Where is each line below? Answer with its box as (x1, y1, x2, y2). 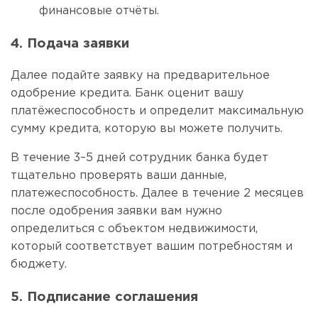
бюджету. (11, 259, 70, 270)
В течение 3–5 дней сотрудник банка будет (11, 153, 268, 164)
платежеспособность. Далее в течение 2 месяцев (11, 188, 304, 199)
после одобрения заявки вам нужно (11, 206, 222, 217)
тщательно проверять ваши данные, (11, 170, 226, 182)
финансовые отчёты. (39, 6, 163, 16)
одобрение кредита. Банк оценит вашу (11, 88, 243, 99)
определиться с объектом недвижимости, (11, 224, 258, 235)
